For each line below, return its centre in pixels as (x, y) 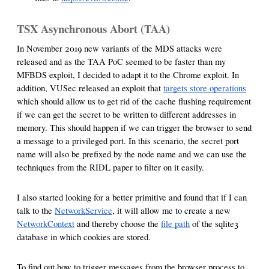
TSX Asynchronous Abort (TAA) (93, 29)
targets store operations (205, 88)
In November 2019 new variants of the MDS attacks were (119, 48)
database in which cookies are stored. (84, 237)
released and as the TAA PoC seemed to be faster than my (121, 61)
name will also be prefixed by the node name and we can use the (132, 154)
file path (175, 223)
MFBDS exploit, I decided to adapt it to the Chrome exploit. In (128, 74)
